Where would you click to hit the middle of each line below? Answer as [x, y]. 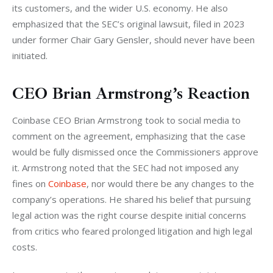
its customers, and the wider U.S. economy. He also [121, 8]
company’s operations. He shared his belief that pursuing [133, 200]
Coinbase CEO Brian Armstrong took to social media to [128, 120]
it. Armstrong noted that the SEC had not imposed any [127, 168]
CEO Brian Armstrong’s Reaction [131, 93]
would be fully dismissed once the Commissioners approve [136, 152]
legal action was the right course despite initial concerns [130, 215]
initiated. [30, 55]
